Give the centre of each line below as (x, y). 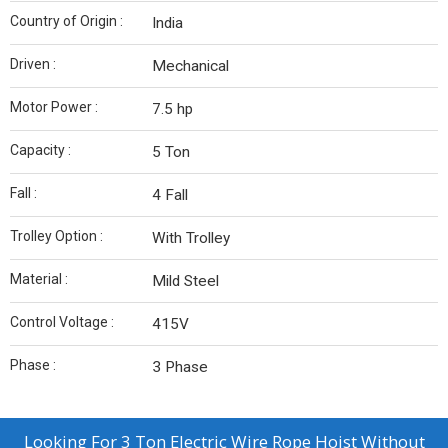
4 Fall (170, 195)
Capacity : (40, 150)
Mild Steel (185, 281)
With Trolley (191, 238)
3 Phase (180, 367)
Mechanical (190, 66)
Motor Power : (54, 107)
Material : (39, 279)
